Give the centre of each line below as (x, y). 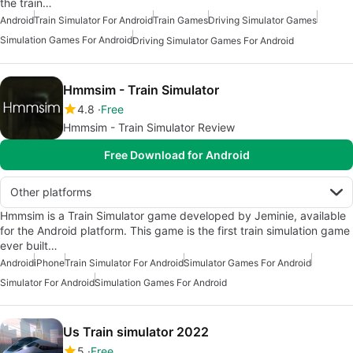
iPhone (49, 263)
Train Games (180, 20)
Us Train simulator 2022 (136, 332)
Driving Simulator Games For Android (213, 41)
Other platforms (51, 192)
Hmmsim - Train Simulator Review (149, 128)
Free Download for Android (176, 155)
